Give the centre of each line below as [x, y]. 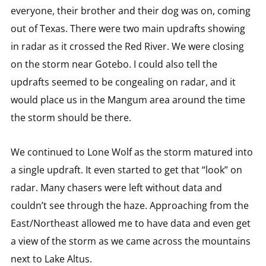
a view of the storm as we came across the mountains [130, 241]
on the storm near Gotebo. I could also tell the [114, 64]
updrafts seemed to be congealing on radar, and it [123, 82]
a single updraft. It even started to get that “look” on [126, 170]
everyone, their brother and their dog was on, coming [130, 10]
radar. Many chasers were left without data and [116, 187]
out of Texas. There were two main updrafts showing [128, 28]
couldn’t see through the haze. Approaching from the [129, 205]
